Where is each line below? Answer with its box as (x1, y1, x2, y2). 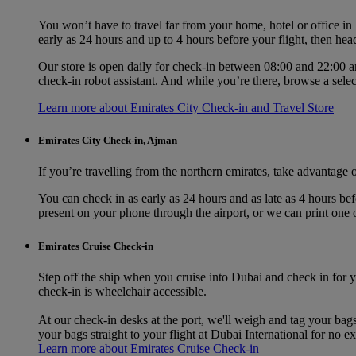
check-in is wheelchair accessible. (38, 284, 207, 298)
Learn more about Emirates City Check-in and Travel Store (38, 101, 334, 115)
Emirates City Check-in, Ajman (38, 134, 177, 147)
